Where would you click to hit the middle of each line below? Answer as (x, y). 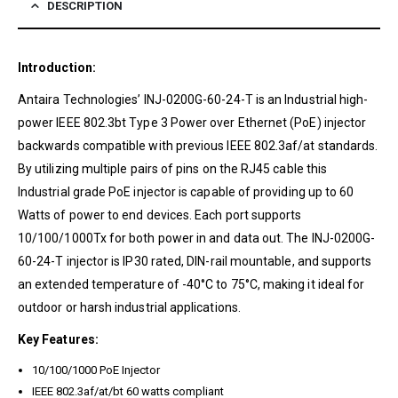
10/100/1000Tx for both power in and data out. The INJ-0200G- (197, 238)
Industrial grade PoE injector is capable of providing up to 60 (186, 191)
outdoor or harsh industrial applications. (129, 307)
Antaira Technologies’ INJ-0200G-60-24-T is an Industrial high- (193, 99)
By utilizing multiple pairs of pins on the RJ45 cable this (173, 168)
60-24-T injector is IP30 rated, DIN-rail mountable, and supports (195, 261)
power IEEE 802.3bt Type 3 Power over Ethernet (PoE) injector (192, 122)
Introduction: (57, 67)
